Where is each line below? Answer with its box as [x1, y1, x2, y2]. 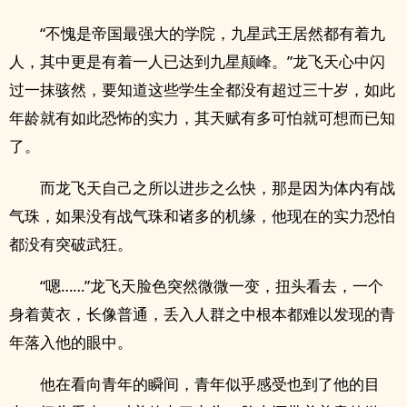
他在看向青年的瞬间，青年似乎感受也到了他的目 [40, 373, 380, 394]
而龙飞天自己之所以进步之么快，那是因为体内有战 [40, 177, 395, 198]
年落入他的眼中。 [9, 332, 133, 352]
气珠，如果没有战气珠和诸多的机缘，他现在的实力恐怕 [9, 205, 395, 226]
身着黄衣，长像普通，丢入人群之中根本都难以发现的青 [9, 303, 395, 324]
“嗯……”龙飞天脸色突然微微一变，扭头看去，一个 [40, 275, 383, 296]
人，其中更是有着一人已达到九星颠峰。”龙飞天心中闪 [9, 51, 385, 72]
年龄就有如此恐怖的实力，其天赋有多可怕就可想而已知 [9, 107, 395, 128]
